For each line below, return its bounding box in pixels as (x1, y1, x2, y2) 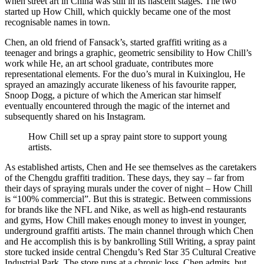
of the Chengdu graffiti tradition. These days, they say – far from (5, 172, 244, 183)
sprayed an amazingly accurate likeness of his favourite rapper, (5, 79, 236, 90)
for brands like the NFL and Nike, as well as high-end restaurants (5, 204, 246, 214)
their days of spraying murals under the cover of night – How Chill (5, 183, 252, 193)
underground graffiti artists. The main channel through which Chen (5, 225, 253, 236)
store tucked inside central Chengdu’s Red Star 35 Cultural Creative (5, 246, 256, 257)
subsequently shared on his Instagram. (5, 111, 146, 121)
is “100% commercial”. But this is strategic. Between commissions (5, 193, 251, 204)
